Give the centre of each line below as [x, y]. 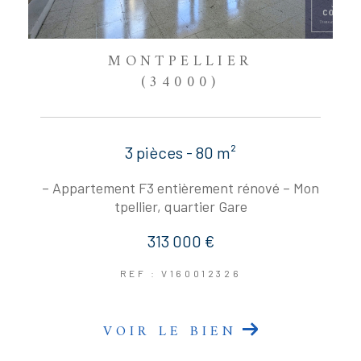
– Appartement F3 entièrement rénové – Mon [180, 188]
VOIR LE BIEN [170, 332]
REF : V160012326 [180, 274]
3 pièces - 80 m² [180, 153]
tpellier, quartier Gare [180, 207]
